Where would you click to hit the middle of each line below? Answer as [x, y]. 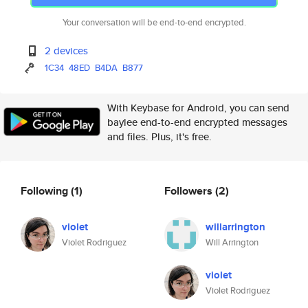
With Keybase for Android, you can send [198, 108]
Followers [190, 190]
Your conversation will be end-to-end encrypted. [154, 22]
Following [46, 190]
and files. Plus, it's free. [159, 136]
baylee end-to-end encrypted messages [197, 122]
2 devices [67, 51]
